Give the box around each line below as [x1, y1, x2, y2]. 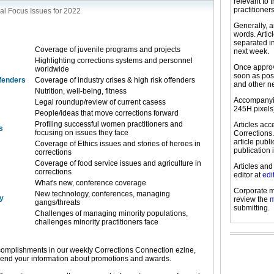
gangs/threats [35, 198, 80, 207]
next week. [234, 47, 269, 56]
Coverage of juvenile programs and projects [35, 45, 180, 54]
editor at [234, 171, 262, 179]
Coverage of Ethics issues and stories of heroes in [35, 139, 201, 148]
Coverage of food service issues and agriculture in [35, 159, 201, 168]
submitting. [234, 204, 270, 212]
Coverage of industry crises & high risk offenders [35, 76, 195, 84]
